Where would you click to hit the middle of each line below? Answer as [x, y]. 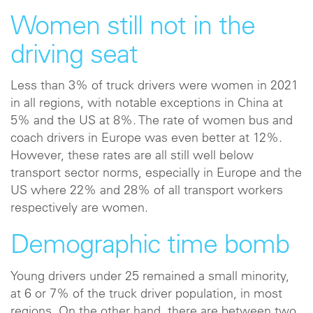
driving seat [74, 56]
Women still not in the [133, 28]
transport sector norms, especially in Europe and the [156, 174]
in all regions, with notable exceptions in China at [147, 104]
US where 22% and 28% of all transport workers [147, 191]
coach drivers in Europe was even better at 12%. [146, 139]
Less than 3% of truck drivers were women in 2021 [154, 87]
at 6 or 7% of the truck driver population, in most [146, 294]
